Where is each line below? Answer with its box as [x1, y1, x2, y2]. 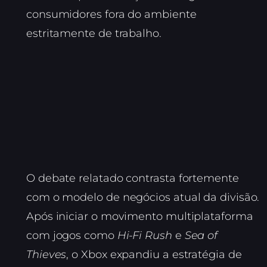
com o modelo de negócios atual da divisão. [26, 191, 260, 204]
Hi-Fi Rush [117, 229, 172, 243]
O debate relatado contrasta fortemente [26, 172, 239, 185]
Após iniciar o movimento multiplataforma [26, 210, 253, 223]
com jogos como [26, 229, 117, 243]
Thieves [26, 248, 67, 262]
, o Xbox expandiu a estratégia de [66, 248, 242, 262]
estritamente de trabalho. [26, 26, 162, 40]
